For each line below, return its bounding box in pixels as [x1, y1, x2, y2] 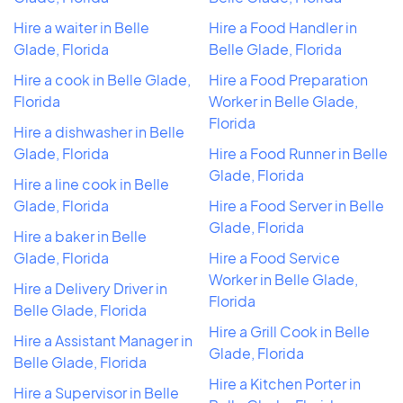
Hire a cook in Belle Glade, [13, 70, 191, 90]
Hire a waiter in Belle [13, 18, 149, 38]
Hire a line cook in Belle [13, 175, 169, 194]
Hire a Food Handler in [209, 18, 357, 38]
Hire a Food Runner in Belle [209, 144, 388, 164]
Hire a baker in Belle [13, 227, 147, 246]
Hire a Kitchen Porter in [209, 374, 361, 394]
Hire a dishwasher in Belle [13, 122, 184, 142]
